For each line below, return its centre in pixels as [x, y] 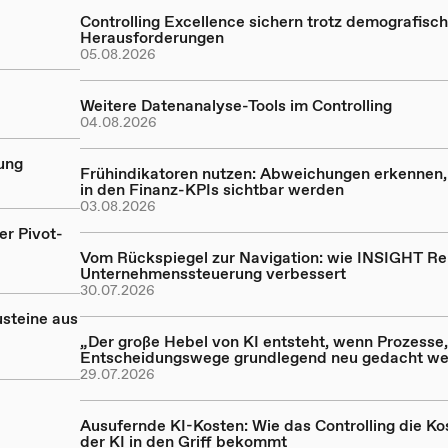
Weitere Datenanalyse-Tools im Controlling [236, 105]
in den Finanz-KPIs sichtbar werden [212, 189]
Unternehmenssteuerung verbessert [213, 273]
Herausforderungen [152, 37]
